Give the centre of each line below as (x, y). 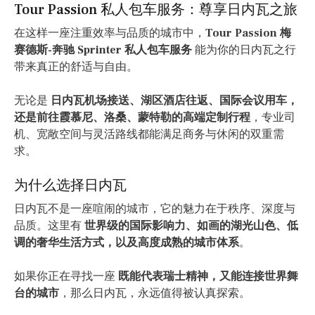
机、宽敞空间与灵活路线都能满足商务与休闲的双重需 (149, 135)
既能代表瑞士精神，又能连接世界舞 (208, 277)
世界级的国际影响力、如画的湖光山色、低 (191, 226)
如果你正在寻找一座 (66, 277)
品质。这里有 (49, 226)
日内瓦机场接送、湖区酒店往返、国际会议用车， (174, 101)
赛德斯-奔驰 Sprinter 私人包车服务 (103, 50)
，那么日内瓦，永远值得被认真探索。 (155, 294)
